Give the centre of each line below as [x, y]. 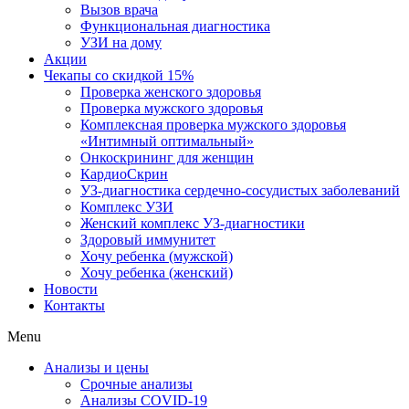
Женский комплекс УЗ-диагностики [193, 223]
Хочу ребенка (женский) [157, 273]
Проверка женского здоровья [171, 92]
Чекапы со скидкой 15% [119, 75]
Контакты [74, 305]
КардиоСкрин [124, 174]
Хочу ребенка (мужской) [157, 256]
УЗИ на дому [121, 42]
